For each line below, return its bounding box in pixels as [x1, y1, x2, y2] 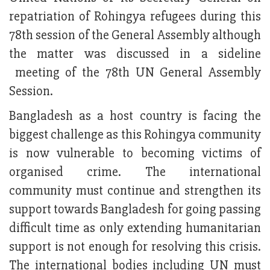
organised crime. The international [9, 164, 261, 181]
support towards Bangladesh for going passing [9, 201, 261, 218]
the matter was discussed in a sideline [9, 46, 261, 63]
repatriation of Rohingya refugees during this [9, 8, 261, 25]
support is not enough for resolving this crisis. [9, 239, 261, 256]
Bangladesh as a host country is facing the [9, 108, 261, 125]
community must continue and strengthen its [9, 183, 261, 199]
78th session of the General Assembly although [9, 27, 261, 44]
